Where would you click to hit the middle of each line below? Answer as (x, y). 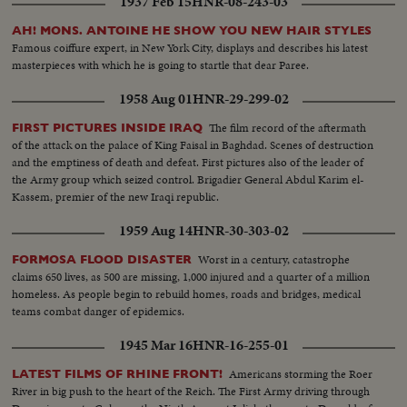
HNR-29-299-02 (240, 99)
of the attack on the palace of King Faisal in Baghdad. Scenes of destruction (193, 145)
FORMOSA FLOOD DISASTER (102, 260)
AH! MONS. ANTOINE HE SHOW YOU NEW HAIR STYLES (192, 30)
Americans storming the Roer (301, 374)
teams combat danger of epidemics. (99, 312)
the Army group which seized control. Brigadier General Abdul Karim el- (189, 180)
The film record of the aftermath (288, 128)
